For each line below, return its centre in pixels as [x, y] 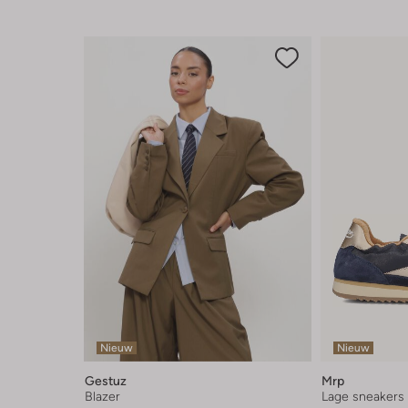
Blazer [102, 396]
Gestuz [106, 380]
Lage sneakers [363, 396]
